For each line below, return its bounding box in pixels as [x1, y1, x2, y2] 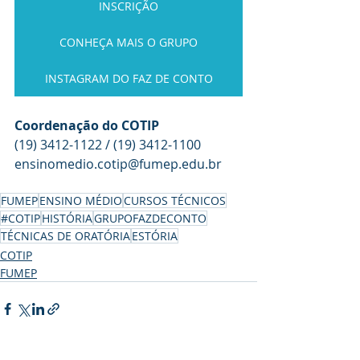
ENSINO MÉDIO [39, 193, 122, 209]
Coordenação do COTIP [14, 117, 159, 135]
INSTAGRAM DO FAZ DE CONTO [44, 71, 213, 87]
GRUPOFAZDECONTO [94, 211, 207, 227]
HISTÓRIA [42, 211, 92, 227]
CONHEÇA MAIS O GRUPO [59, 35, 198, 51]
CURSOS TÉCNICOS [124, 193, 226, 209]
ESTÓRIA [132, 228, 178, 244]
